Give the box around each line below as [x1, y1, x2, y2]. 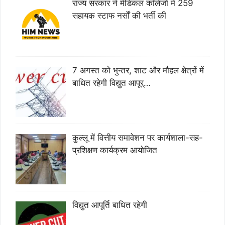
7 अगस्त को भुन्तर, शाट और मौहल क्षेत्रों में [72, 65, 204, 76]
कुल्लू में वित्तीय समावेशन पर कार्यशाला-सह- [72, 132, 203, 143]
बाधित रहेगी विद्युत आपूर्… [72, 78, 151, 88]
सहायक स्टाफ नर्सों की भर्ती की [72, 11, 166, 21]
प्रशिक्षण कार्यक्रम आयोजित [72, 145, 157, 155]
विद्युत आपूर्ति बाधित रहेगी [72, 199, 147, 210]
